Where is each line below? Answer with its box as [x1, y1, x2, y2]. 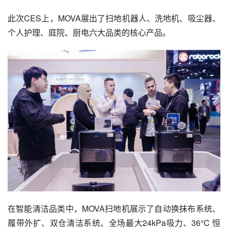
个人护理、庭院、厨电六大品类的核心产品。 [8, 26, 170, 38]
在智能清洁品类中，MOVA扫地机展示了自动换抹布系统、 [8, 202, 220, 214]
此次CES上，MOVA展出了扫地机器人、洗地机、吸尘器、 [8, 12, 220, 24]
